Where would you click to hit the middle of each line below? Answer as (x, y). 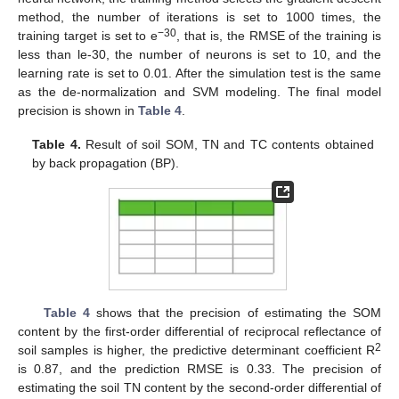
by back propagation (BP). (106, 163)
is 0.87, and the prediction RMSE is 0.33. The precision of (199, 368)
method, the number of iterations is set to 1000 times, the (199, 16)
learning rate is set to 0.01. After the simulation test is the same (199, 73)
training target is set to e (88, 35)
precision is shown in (78, 110)
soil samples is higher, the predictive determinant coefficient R (196, 350)
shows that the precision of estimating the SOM (235, 312)
